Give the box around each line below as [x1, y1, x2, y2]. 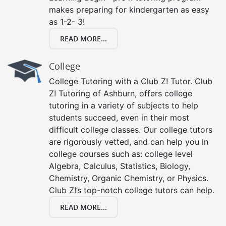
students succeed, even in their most [49, 112, 189, 123]
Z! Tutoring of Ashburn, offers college [49, 88, 192, 98]
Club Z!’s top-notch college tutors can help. [49, 185, 214, 195]
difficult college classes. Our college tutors [49, 124, 212, 135]
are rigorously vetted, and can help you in [49, 136, 208, 147]
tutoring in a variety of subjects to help [49, 100, 198, 110]
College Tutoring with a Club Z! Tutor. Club [49, 76, 212, 86]
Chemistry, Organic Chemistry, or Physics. [49, 173, 208, 183]
